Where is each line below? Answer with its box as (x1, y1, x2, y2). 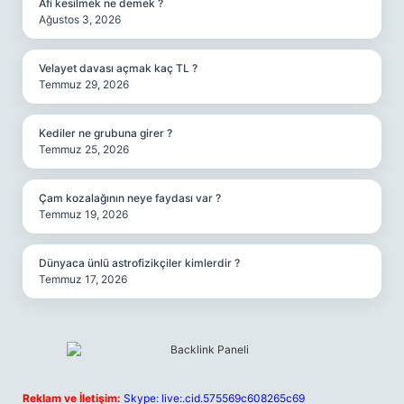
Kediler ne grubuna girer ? (39, 126, 172, 140)
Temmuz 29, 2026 (39, 78, 129, 91)
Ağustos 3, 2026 (39, 13, 121, 26)
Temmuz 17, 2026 (39, 272, 127, 286)
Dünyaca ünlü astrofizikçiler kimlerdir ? (39, 256, 240, 270)
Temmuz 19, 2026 (39, 207, 128, 221)
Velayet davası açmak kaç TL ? (39, 61, 197, 75)
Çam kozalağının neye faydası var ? (39, 191, 221, 205)
